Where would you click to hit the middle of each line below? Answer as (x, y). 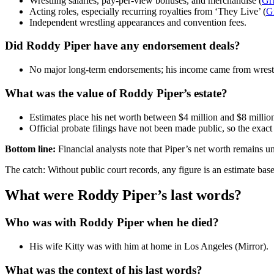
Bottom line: (30, 149)
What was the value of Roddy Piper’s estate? (116, 93)
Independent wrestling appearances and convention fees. (138, 22)
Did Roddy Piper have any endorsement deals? (123, 46)
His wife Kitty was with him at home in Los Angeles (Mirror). (149, 246)
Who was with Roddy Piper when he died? (112, 223)
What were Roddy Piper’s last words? (123, 195)
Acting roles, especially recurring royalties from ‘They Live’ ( (148, 11)
